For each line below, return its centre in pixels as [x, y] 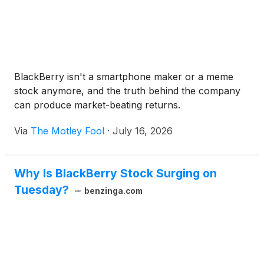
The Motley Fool [67, 131]
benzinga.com [113, 191]
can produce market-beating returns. [97, 105]
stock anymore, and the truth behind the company [127, 91]
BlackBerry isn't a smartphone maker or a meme [124, 77]
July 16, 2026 [143, 131]
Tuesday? [42, 190]
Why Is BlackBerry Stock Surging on [115, 174]
